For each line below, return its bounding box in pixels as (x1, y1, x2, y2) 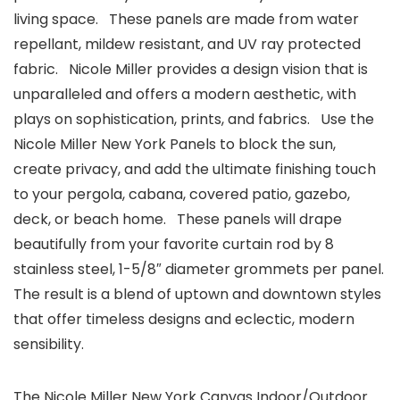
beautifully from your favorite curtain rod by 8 (13, 234, 334, 255)
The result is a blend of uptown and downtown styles (13, 284, 381, 305)
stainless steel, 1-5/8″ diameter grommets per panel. (13, 259, 384, 280)
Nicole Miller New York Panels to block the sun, (13, 134, 336, 155)
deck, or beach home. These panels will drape (13, 209, 342, 230)
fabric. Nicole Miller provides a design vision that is (13, 59, 368, 80)
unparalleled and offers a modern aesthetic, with (13, 84, 356, 105)
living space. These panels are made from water (13, 9, 359, 30)
